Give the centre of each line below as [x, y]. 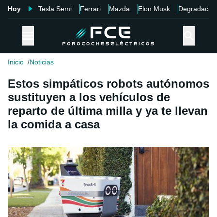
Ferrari [90, 9]
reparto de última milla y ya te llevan [108, 111]
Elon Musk [154, 9]
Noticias [42, 62]
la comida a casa [54, 124]
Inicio [16, 62]
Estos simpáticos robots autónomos [108, 84]
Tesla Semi [55, 9]
